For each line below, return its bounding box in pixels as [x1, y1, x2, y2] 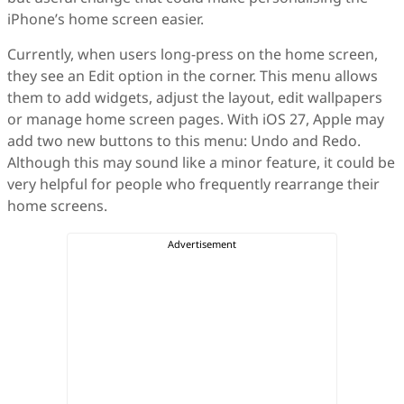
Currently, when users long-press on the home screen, [7, 44, 378, 65]
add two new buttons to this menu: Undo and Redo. [7, 131, 361, 151]
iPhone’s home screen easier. [7, 9, 204, 30]
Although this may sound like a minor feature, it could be [7, 152, 395, 173]
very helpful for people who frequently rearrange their [7, 174, 380, 195]
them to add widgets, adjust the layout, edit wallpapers [7, 87, 382, 108]
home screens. [7, 196, 111, 216]
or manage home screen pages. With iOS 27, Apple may [7, 109, 384, 130]
